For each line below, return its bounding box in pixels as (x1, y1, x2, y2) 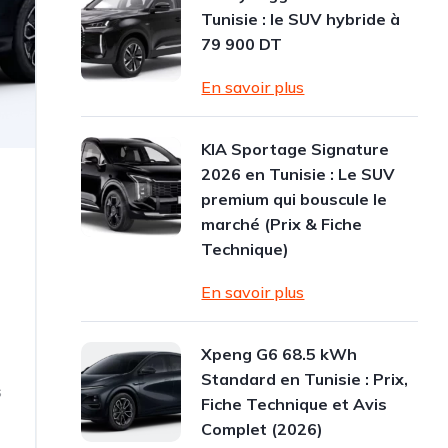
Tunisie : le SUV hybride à (201, 9, 401, 29)
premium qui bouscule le (201, 189, 388, 209)
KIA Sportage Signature (201, 139, 390, 159)
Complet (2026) (201, 419, 324, 439)
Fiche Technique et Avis (201, 394, 388, 414)
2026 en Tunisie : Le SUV (201, 164, 396, 184)
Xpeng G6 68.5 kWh (201, 344, 358, 364)
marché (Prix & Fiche (201, 214, 363, 234)
